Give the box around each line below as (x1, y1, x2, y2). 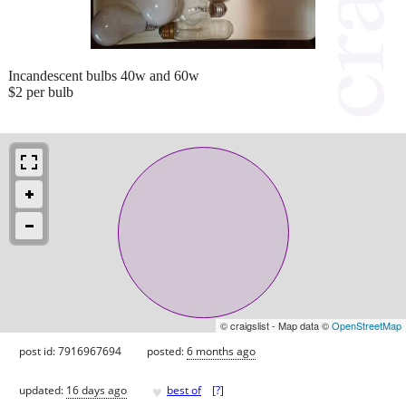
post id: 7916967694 (19, 343, 121, 359)
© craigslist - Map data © (220, 317, 332, 333)
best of (167, 382, 201, 399)
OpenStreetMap (332, 317, 401, 333)
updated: (19, 382, 66, 399)
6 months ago (187, 343, 256, 359)
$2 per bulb (8, 83, 73, 100)
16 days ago (66, 382, 127, 399)
